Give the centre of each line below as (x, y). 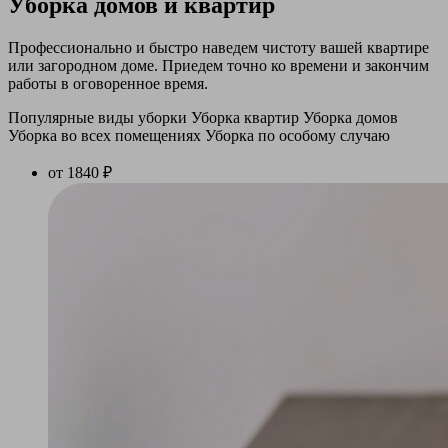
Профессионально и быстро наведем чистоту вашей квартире (218, 47)
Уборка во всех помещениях (104, 135)
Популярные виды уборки (97, 117)
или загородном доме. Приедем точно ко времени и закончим (218, 65)
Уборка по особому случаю (297, 135)
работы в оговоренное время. (108, 83)
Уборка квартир (245, 117)
